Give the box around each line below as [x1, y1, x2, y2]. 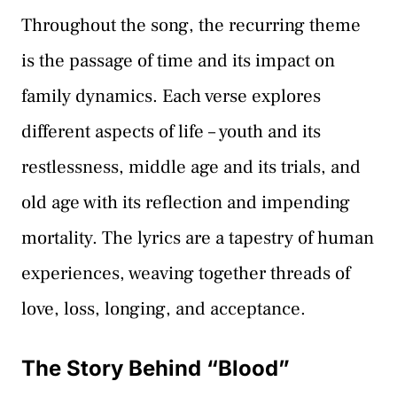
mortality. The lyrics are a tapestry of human [21, 225, 374, 250]
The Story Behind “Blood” [21, 355, 290, 381]
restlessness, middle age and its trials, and [21, 154, 361, 179]
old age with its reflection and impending [21, 190, 350, 214]
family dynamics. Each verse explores [21, 83, 321, 108]
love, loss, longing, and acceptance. [21, 296, 306, 321]
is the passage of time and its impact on [21, 48, 335, 73]
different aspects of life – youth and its [21, 119, 321, 144]
